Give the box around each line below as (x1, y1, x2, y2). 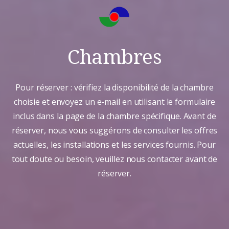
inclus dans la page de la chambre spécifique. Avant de (13, 110, 216, 122)
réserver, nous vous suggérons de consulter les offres (11, 125, 218, 136)
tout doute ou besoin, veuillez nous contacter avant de (11, 153, 218, 165)
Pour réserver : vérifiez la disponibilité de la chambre (15, 82, 214, 94)
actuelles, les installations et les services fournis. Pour (13, 139, 216, 151)
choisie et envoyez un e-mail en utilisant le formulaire (13, 96, 216, 108)
